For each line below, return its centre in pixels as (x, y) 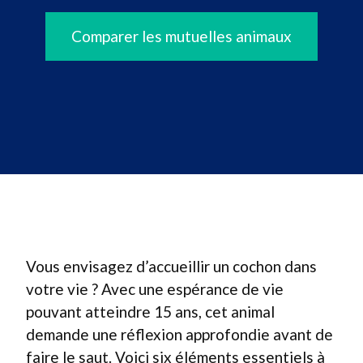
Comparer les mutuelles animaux (181, 36)
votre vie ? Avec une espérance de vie (155, 289)
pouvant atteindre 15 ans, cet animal (150, 312)
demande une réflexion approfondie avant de (179, 334)
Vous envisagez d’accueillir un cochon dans (171, 266)
